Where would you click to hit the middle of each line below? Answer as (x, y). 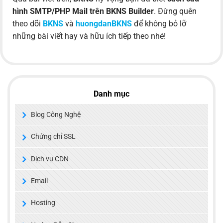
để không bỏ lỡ (160, 24)
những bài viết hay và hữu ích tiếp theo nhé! (89, 36)
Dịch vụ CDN (50, 159)
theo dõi (28, 24)
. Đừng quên (175, 11)
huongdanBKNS (104, 24)
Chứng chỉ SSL (53, 137)
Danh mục (111, 94)
